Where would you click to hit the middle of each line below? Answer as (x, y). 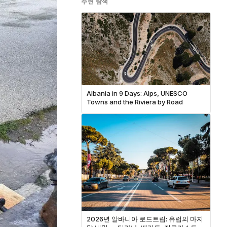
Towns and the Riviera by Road (135, 102)
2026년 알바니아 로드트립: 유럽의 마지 (145, 219)
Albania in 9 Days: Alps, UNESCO (137, 93)
